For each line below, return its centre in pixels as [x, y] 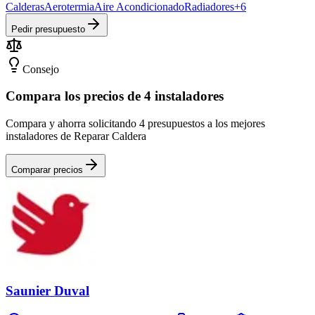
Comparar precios [47, 170]
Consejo [41, 69]
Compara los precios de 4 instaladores [115, 96]
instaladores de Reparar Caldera [76, 136]
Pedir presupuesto [48, 29]
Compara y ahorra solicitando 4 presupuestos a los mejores [135, 124]
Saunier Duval [47, 290]
